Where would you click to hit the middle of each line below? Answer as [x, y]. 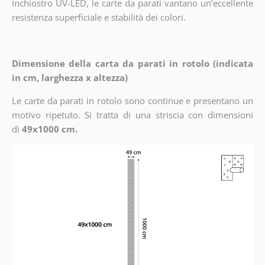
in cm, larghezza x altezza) [70, 78]
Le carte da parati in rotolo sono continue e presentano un [132, 101]
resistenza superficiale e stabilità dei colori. [98, 17]
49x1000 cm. [49, 129]
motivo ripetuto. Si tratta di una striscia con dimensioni [132, 115]
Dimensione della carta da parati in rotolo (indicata [132, 64]
